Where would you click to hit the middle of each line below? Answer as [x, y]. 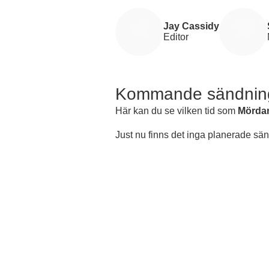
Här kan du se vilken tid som [177, 110]
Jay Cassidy [191, 26]
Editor [176, 37]
